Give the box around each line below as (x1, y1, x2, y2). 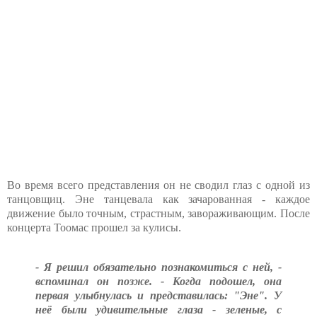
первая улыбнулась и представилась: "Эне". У (35, 289, 282, 301)
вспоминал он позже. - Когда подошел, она (35, 275, 282, 287)
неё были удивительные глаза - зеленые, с (35, 303, 282, 316)
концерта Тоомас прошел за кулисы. (7, 221, 181, 234)
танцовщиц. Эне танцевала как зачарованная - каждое (7, 192, 310, 205)
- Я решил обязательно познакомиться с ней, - (35, 260, 282, 273)
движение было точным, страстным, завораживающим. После (7, 207, 310, 219)
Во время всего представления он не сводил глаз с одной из (7, 178, 310, 191)
